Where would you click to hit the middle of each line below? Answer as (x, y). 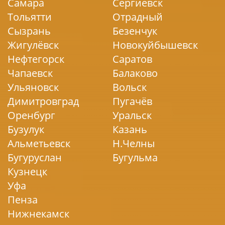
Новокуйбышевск (155, 45)
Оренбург (31, 115)
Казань (130, 129)
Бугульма (135, 157)
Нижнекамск (38, 214)
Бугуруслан (35, 157)
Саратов (132, 59)
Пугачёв (132, 101)
